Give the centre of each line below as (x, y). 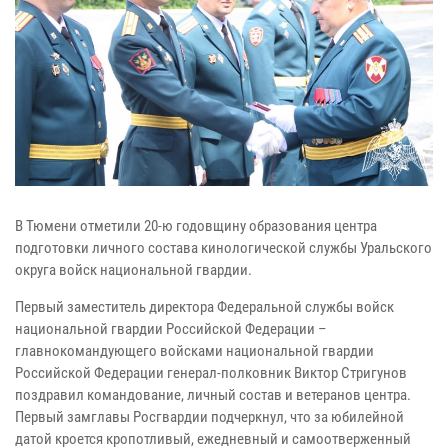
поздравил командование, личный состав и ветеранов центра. (213, 395)
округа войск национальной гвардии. (133, 270)
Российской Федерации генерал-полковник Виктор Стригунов (211, 373)
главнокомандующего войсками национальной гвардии (194, 351)
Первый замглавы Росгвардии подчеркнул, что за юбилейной (209, 417)
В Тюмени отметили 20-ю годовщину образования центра (196, 226)
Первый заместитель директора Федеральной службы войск (204, 307)
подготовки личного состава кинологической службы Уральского (223, 248)
